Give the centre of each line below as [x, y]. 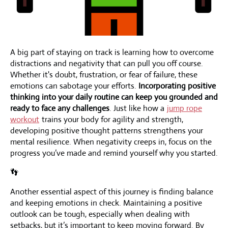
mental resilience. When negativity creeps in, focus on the [111, 141]
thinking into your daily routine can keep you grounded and [114, 97]
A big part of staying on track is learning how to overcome [112, 52]
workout [25, 119]
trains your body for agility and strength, [111, 119]
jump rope [184, 108]
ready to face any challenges [60, 108]
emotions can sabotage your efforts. [74, 85]
